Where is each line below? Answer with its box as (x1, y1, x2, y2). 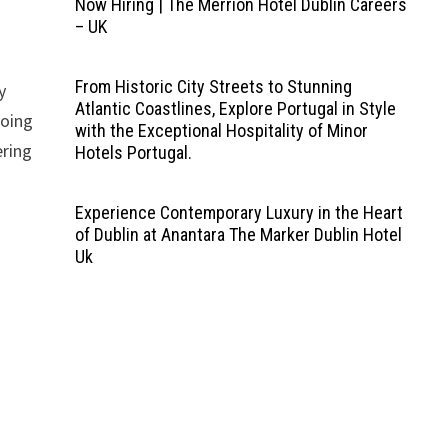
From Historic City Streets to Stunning (74, 76, 352, 97)
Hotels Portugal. (74, 142, 192, 163)
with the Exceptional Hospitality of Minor (74, 120, 368, 141)
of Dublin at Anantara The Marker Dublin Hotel (74, 224, 402, 245)
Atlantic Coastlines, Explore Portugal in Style (74, 98, 396, 119)
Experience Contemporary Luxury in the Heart (74, 202, 403, 223)
